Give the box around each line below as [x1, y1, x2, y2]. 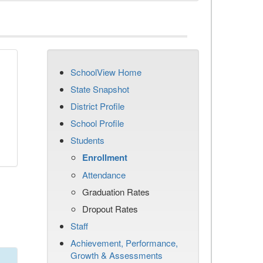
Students [70, 134, 104, 146]
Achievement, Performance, [70, 237, 178, 249]
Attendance [82, 168, 126, 181]
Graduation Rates [82, 186, 150, 198]
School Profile [70, 117, 124, 129]
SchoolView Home [70, 66, 141, 78]
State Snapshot [70, 83, 129, 95]
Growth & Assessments [70, 249, 163, 261]
